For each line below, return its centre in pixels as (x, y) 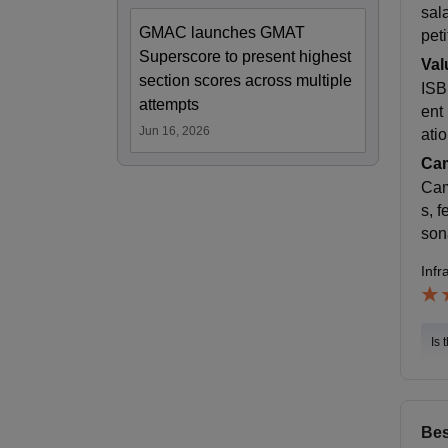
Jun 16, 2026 (174, 130)
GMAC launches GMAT (222, 32)
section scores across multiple (245, 80)
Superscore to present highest (245, 56)
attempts (169, 104)
